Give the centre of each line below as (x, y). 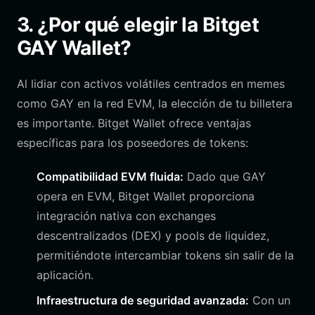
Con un (270, 300)
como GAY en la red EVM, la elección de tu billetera (155, 103)
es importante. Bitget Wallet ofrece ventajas (134, 123)
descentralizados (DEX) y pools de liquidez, (153, 236)
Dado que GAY (225, 176)
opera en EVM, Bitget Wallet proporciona (146, 196)
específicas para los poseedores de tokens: (133, 143)
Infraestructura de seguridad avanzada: (143, 300)
